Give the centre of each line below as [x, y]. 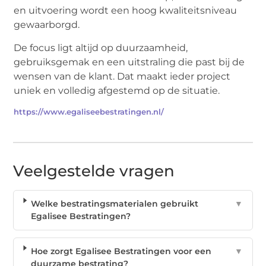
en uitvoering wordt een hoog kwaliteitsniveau [126, 11]
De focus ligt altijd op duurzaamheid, [101, 47]
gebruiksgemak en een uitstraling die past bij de [129, 62]
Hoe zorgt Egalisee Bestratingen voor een [121, 251]
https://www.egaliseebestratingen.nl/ [89, 112]
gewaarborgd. [47, 25]
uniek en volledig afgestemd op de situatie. [117, 90]
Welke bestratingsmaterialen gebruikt [114, 203]
